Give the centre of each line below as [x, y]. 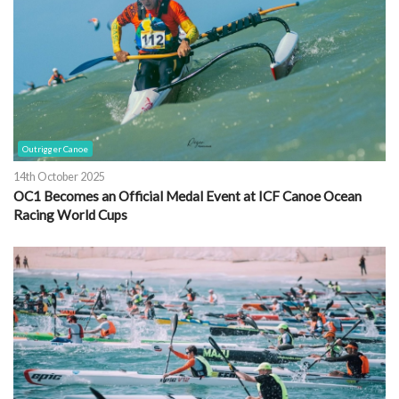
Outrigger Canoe [55, 149]
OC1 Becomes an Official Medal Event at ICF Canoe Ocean [187, 196]
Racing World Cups [70, 215]
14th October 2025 [59, 177]
